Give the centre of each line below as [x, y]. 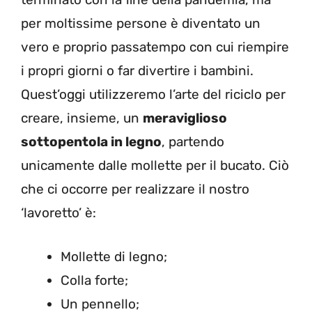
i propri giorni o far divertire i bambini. [137, 71]
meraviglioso [185, 118]
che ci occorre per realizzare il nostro [135, 189]
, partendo [193, 142]
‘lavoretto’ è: [58, 213]
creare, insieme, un [82, 118]
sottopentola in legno [91, 142]
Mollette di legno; [114, 256]
